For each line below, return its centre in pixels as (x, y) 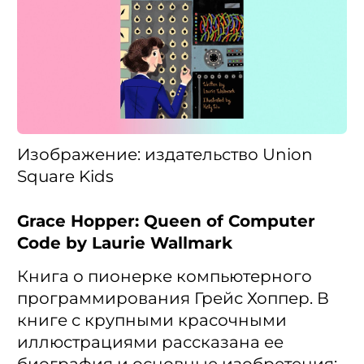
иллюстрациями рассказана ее (150, 342)
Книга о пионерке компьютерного (165, 276)
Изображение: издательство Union (165, 154)
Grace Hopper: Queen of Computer (166, 221)
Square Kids (65, 176)
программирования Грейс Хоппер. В (173, 298)
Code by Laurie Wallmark (125, 243)
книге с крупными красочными (152, 320)
